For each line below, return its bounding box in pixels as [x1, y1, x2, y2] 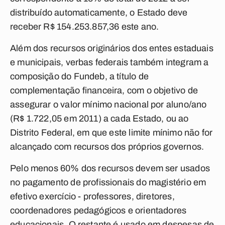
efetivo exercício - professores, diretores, [10, 191, 175, 201]
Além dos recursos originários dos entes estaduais [10, 43, 213, 53]
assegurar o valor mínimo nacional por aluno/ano [10, 99, 207, 109]
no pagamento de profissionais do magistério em [10, 177, 206, 187]
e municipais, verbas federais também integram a [10, 57, 209, 67]
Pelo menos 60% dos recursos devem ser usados [10, 163, 210, 173]
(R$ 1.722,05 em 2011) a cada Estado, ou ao [10, 114, 189, 124]
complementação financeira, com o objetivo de [10, 85, 198, 95]
